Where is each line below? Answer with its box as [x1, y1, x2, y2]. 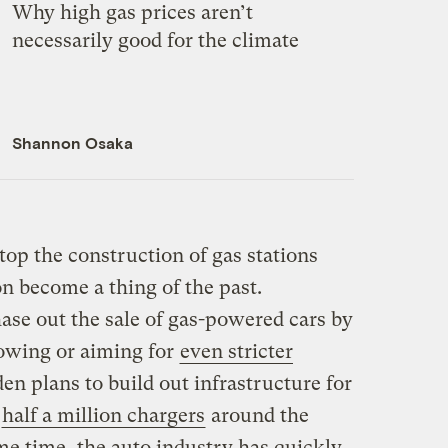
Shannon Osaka [11, 133, 133, 153]
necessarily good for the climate [11, 29, 299, 53]
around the [205, 404, 309, 428]
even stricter [179, 340, 293, 364]
